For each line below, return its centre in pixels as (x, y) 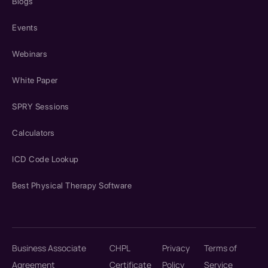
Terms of (221, 248)
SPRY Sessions (41, 106)
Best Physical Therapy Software (72, 185)
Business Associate (49, 248)
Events (25, 27)
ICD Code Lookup (45, 159)
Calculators (33, 133)
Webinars (30, 54)
